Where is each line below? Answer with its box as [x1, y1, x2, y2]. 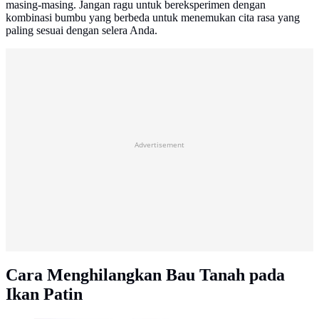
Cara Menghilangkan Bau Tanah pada [6, 265, 285, 284]
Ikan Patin [6, 284, 83, 303]
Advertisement [135, 139, 184, 150]
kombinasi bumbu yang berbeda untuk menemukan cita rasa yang [6, 11, 300, 23]
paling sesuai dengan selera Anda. [6, 23, 157, 36]
